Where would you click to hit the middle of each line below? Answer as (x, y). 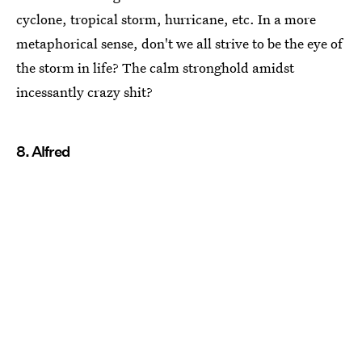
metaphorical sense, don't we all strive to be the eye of (179, 44)
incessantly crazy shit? (84, 92)
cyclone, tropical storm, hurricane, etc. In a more (166, 19)
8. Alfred (43, 152)
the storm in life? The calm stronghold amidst (155, 68)
